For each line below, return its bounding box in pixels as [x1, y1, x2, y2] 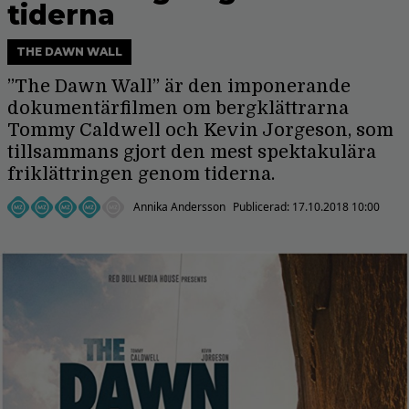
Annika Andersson [133, 198, 225, 215]
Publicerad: [233, 198, 292, 215]
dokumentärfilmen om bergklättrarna [7, 97, 349, 119]
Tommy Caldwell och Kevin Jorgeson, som [7, 119, 393, 141]
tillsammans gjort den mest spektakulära [7, 141, 376, 163]
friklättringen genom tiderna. [7, 163, 275, 184]
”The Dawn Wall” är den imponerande [7, 75, 351, 97]
